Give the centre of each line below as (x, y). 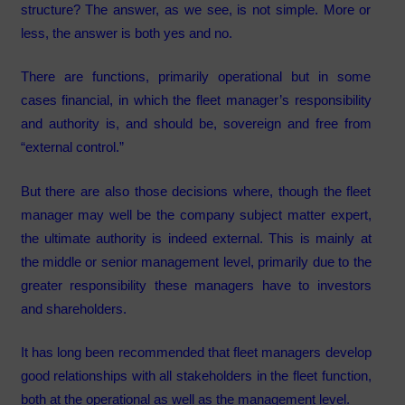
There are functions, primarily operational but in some (196, 77)
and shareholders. (77, 308)
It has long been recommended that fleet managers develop (196, 353)
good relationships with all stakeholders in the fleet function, (196, 376)
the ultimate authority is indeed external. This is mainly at (196, 238)
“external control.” (75, 147)
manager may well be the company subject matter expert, (196, 214)
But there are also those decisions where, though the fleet (196, 191)
